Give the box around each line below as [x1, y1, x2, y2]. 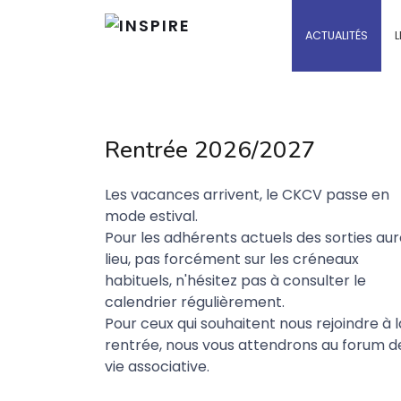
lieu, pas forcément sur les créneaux [105, 249, 359, 269]
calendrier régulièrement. [105, 292, 285, 312]
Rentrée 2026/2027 [105, 134, 316, 166]
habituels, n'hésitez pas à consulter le [105, 270, 366, 291]
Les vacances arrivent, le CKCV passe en [105, 184, 389, 205]
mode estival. [105, 206, 198, 226]
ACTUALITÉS [305, 28, 368, 43]
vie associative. [105, 356, 209, 377]
